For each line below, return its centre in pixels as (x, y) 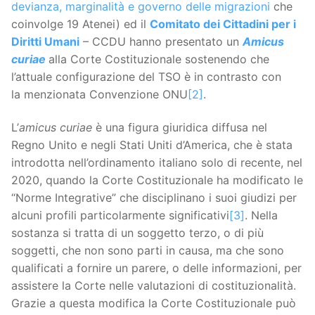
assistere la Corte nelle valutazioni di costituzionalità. (154, 286)
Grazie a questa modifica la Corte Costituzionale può (154, 303)
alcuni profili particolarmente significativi (120, 216)
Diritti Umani (45, 41)
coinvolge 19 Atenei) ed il (81, 24)
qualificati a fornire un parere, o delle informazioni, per (156, 268)
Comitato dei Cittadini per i (223, 24)
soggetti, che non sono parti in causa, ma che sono (148, 251)
